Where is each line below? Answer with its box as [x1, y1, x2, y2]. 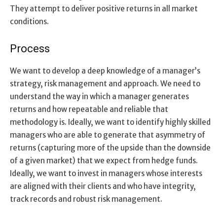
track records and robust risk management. [10, 194, 162, 204]
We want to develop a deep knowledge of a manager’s [10, 66, 200, 75]
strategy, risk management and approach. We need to [10, 78, 200, 88]
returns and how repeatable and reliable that [10, 104, 168, 114]
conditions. [10, 16, 49, 26]
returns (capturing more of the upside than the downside [10, 143, 211, 152]
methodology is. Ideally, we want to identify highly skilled [10, 117, 211, 127]
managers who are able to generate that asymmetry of [10, 130, 205, 140]
